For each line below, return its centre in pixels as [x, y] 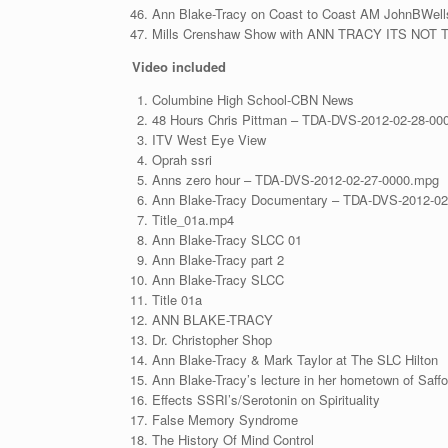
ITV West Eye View [208, 139]
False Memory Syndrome [224, 419]
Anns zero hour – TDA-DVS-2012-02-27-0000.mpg [295, 179]
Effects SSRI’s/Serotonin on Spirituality [265, 399]
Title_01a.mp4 [192, 219]
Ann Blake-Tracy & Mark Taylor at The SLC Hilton [294, 359]
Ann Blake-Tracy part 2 [217, 259]
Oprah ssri [181, 159]
